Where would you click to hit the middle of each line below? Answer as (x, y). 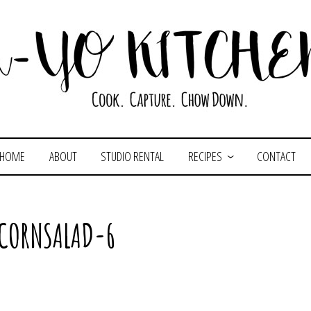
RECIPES (205, 156)
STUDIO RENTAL (133, 156)
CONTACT (276, 156)
